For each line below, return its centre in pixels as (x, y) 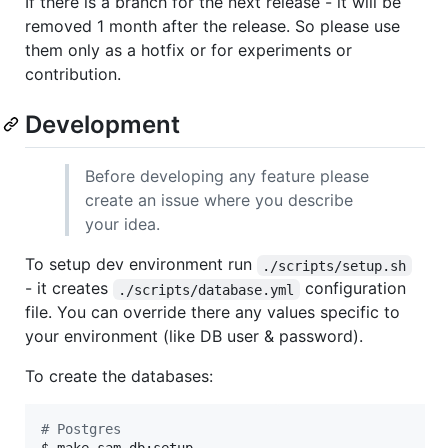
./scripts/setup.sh (334, 265)
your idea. (122, 224)
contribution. (73, 74)
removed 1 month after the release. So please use (212, 26)
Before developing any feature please (227, 176)
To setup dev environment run (141, 264)
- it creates (69, 288)
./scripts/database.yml (206, 289)
